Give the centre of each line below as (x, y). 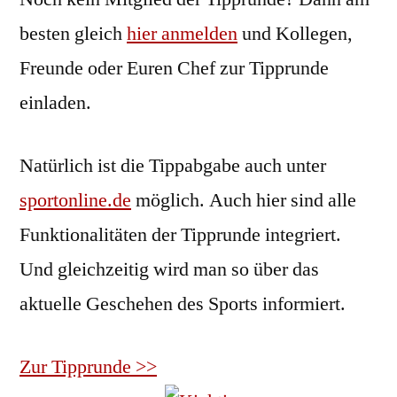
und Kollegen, (295, 34)
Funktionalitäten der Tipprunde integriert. (180, 235)
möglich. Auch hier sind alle (244, 201)
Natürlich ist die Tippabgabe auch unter (173, 166)
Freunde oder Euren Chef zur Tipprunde (174, 69)
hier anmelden (182, 34)
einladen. (55, 103)
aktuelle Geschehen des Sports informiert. (183, 304)
